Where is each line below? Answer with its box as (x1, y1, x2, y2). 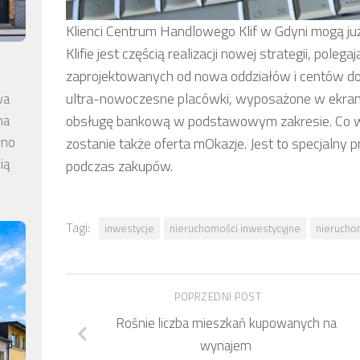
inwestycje (104, 220, 154, 236)
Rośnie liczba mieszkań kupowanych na (115, 312, 337, 333)
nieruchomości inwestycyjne (170, 220, 301, 236)
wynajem (200, 334, 252, 356)
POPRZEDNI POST (174, 288, 264, 305)
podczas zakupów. (66, 154, 173, 177)
